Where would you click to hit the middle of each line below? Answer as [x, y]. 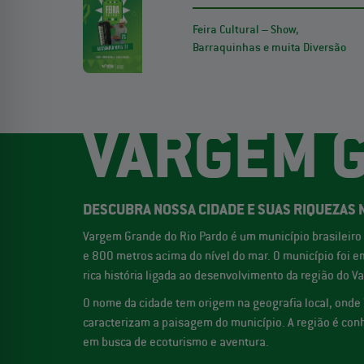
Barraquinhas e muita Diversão [269, 47]
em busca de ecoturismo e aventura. [176, 342]
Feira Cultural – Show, [246, 29]
